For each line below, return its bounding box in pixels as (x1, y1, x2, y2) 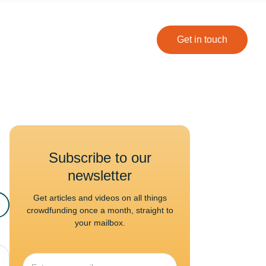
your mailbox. (74, 218, 125, 227)
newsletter (68, 167, 132, 183)
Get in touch (177, 34, 227, 45)
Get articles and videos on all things (33, 193, 167, 202)
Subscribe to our (48, 150, 151, 166)
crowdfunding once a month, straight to (26, 205, 173, 215)
